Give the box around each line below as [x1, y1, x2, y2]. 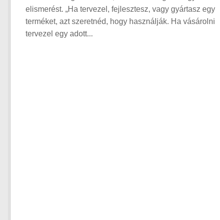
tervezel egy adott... [26, 29, 93, 38]
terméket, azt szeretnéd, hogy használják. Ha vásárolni [26, 17, 215, 26]
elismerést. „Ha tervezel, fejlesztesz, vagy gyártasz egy [26, 5, 215, 14]
